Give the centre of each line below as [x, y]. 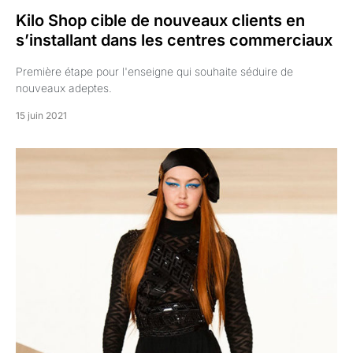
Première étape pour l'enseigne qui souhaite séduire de [154, 72]
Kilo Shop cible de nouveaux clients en [160, 21]
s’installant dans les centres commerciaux [174, 41]
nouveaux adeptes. [64, 88]
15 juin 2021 [41, 116]
